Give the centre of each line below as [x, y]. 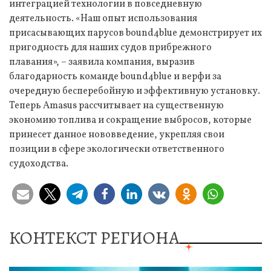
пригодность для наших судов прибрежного [110, 47]
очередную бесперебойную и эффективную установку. [135, 91]
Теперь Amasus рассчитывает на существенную [116, 106]
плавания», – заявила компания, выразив [102, 62]
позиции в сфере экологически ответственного [117, 149]
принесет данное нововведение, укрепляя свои [117, 135]
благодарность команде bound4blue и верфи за [115, 77]
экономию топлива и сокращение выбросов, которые [130, 120]
